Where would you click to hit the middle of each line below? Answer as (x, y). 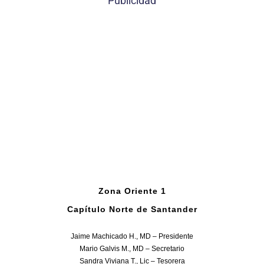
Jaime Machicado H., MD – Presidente (132, 237)
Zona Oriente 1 (132, 191)
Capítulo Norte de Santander (132, 209)
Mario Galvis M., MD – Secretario (132, 249)
